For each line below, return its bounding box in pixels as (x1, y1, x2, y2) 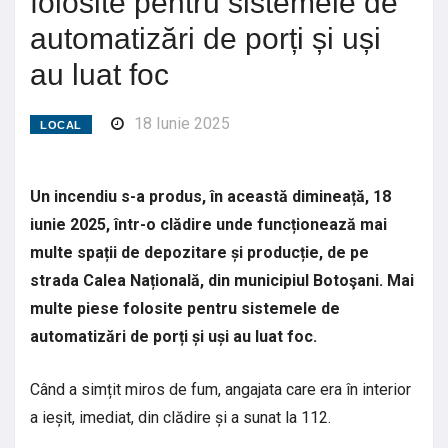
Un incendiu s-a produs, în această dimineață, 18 (30, 186, 391, 206)
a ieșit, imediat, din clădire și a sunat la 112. (30, 407, 331, 427)
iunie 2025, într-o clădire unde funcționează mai (30, 214, 387, 234)
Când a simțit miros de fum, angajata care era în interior (30, 379, 411, 399)
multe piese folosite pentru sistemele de (30, 298, 340, 318)
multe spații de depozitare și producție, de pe (30, 242, 369, 262)
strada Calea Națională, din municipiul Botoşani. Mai (30, 270, 414, 290)
